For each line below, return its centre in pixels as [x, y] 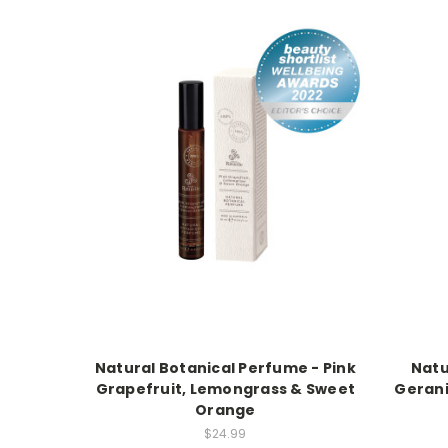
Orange [225, 409]
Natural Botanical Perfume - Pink [225, 367]
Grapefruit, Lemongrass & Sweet [225, 388]
